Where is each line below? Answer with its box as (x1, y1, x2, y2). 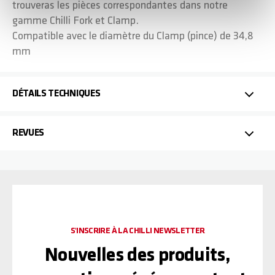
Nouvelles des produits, (44, 246, 231, 266)
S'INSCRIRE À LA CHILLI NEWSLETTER (70, 227, 205, 236)
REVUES (12, 128, 45, 138)
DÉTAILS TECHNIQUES (12, 89, 101, 99)
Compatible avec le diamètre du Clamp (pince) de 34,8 (12, 31, 254, 42)
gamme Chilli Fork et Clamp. (12, 15, 141, 27)
